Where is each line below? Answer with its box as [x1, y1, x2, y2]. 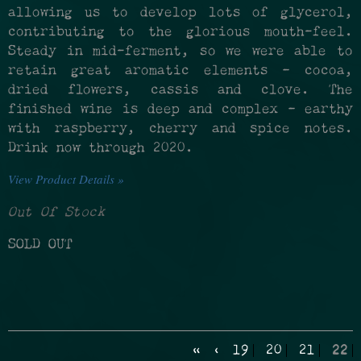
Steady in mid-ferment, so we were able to [8, 45, 353, 59]
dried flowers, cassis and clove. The [8, 84, 353, 98]
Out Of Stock [8, 206, 105, 220]
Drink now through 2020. [8, 142, 193, 156]
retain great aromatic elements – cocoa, [8, 64, 353, 78]
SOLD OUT [8, 239, 73, 252]
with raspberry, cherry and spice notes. [8, 122, 353, 136]
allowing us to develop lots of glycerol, [8, 6, 353, 20]
